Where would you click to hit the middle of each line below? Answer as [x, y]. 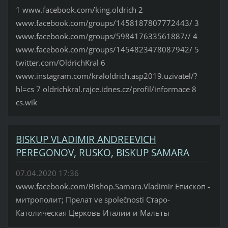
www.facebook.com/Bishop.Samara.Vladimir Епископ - [113, 187]
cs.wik [26, 102]
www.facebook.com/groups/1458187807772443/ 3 [107, 23]
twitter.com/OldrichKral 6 [60, 62]
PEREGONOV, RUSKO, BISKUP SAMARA [102, 152]
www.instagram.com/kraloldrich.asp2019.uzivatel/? [106, 76]
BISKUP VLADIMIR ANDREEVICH [86, 139]
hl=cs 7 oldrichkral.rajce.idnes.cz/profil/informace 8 [106, 89]
